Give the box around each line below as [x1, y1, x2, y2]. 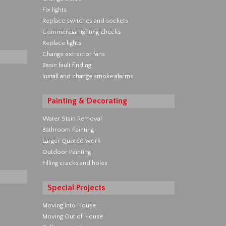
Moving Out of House [42, 213, 103, 220]
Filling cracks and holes [42, 159, 107, 166]
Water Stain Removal [42, 115, 102, 122]
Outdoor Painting [42, 148, 91, 155]
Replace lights [42, 39, 81, 46]
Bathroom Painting [42, 126, 94, 133]
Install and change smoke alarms [42, 73, 133, 80]
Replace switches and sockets [42, 17, 128, 24]
